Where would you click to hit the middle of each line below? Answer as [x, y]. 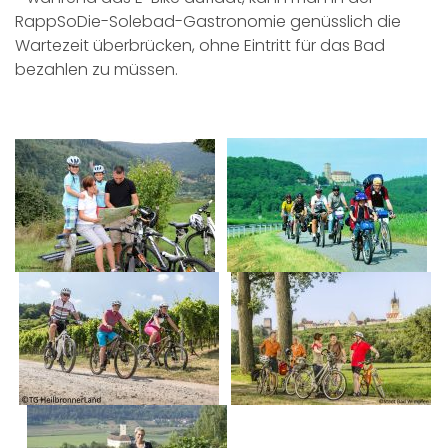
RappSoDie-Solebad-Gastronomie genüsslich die [208, 21]
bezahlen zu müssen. [96, 69]
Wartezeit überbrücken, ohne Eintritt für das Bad [200, 45]
